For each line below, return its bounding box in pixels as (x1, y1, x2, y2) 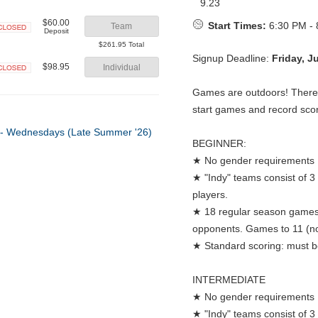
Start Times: (208, 20, 267, 32)
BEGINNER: (192, 138, 246, 150)
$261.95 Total (99, 40, 145, 48)
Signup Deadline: (192, 53, 272, 65)
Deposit (43, 26, 69, 35)
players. (192, 189, 228, 201)
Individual (102, 62, 141, 72)
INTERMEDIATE (192, 274, 265, 286)
